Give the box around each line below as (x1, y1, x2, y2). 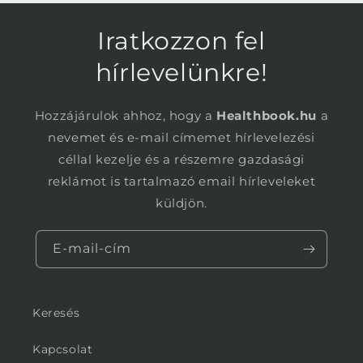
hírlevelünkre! (95, 58, 268, 88)
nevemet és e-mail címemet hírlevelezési (48, 130, 315, 145)
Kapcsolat (32, 342, 93, 357)
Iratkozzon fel (97, 26, 266, 56)
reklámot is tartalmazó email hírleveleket (47, 173, 316, 189)
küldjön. (156, 195, 207, 211)
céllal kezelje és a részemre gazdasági (58, 152, 305, 167)
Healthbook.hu (216, 108, 321, 123)
